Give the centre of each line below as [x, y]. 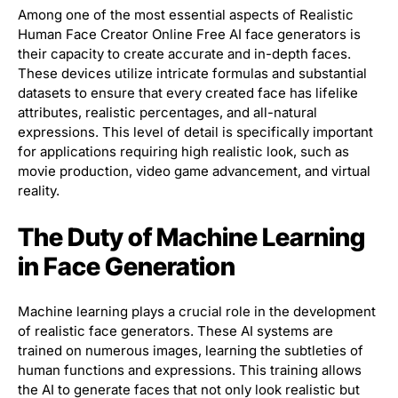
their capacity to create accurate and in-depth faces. [184, 54]
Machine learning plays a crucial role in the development [197, 312]
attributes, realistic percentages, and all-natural [167, 113]
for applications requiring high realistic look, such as [183, 152]
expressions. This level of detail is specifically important [195, 132]
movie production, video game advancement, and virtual [194, 171]
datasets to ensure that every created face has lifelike [188, 93]
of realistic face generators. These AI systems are [175, 331]
